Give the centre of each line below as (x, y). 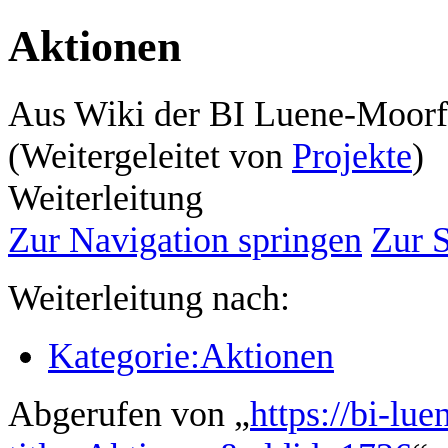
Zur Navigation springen (185, 239)
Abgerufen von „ (129, 413)
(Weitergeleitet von (150, 155)
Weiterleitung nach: (149, 297)
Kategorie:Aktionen (191, 355)
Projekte (352, 155)
